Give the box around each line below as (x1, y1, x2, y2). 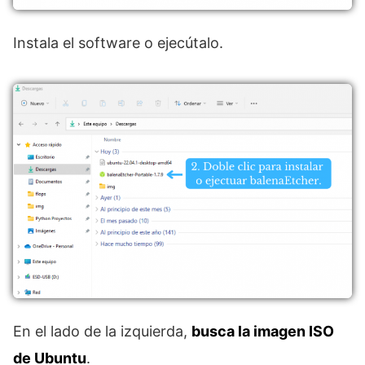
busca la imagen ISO (191, 323, 334, 341)
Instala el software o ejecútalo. (13, 34, 223, 52)
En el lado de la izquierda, (13, 323, 191, 341)
